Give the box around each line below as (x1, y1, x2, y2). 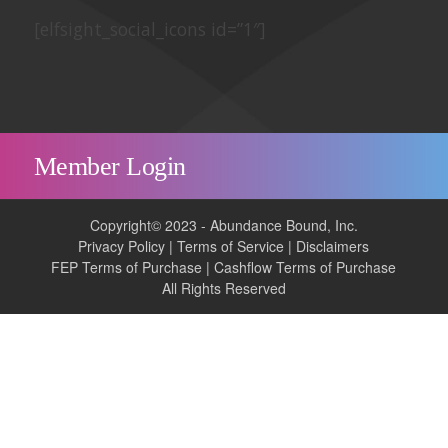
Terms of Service (177, 235, 285, 256)
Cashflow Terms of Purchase (214, 256, 397, 277)
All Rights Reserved (161, 277, 286, 298)
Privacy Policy (78, 235, 166, 256)
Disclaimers (296, 235, 370, 256)
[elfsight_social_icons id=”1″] (33, 16, 266, 41)
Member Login (33, 151, 186, 181)
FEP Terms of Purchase (51, 256, 203, 277)
